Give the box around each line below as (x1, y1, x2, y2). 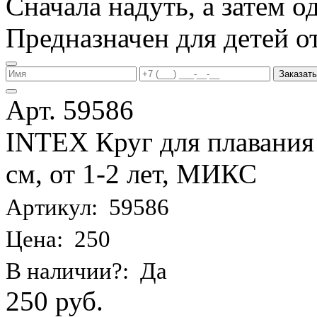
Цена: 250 (6, 226, 110, 252)
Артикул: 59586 (6, 194, 169, 220)
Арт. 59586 (6, 94, 134, 125)
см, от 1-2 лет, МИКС (6, 158, 257, 189)
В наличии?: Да (6, 258, 167, 284)
